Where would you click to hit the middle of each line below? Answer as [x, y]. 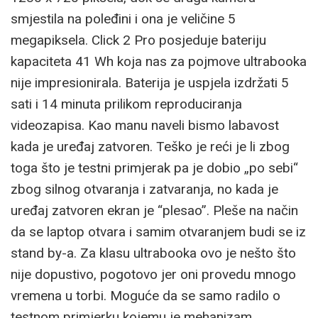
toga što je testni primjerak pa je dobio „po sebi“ [154, 168]
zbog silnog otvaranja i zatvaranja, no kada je [144, 190]
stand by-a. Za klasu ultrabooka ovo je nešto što [153, 253]
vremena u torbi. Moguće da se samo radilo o [146, 296]
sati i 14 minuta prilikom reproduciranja [126, 104]
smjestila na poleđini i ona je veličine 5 [123, 19]
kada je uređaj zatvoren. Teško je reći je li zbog [150, 147]
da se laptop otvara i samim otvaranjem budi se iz [158, 232]
